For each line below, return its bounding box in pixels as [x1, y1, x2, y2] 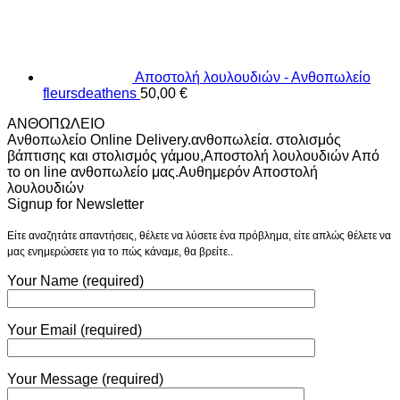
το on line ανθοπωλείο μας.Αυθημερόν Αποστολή [7, 163, 318, 179]
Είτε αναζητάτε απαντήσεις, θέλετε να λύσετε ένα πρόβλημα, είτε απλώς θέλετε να [7, 229, 391, 242]
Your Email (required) [7, 321, 142, 337]
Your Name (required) [7, 272, 144, 288]
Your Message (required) [7, 371, 163, 387]
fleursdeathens [43, 85, 137, 101]
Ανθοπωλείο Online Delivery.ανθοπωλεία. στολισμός [7, 131, 341, 147]
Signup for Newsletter [7, 196, 144, 212]
